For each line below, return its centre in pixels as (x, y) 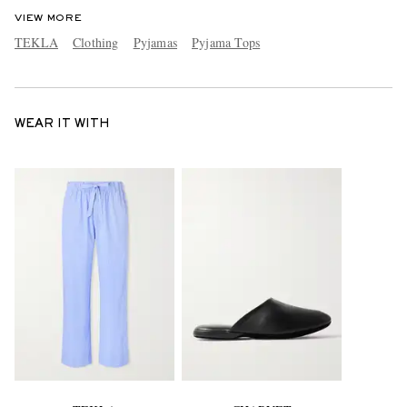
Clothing (96, 42)
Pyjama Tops (226, 42)
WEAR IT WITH (62, 124)
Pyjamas (155, 42)
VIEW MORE (48, 18)
